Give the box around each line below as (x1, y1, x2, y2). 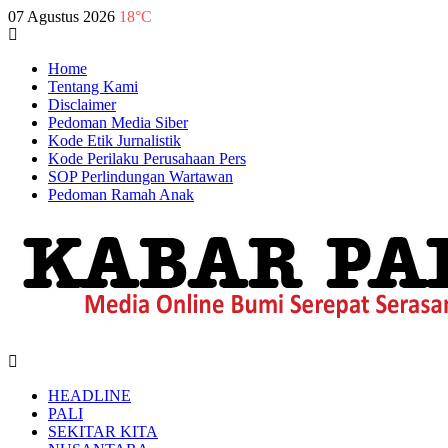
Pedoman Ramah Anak (48, 186, 194, 203)
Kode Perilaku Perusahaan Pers (48, 150, 246, 167)
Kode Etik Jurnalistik (48, 132, 181, 149)
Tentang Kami (48, 78, 138, 95)
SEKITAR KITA (48, 422, 158, 440)
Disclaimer (48, 96, 116, 113)
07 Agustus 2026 (8, 8, 115, 25)
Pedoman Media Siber (48, 114, 188, 131)
